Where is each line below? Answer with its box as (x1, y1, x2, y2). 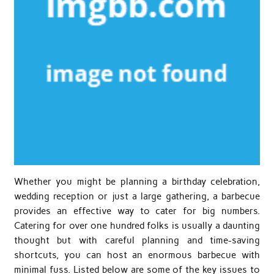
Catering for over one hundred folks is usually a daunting (13, 220, 261, 232)
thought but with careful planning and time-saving (13, 235, 261, 246)
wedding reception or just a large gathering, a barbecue (13, 191, 261, 202)
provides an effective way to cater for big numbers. (13, 206, 261, 217)
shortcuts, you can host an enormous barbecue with (13, 250, 261, 261)
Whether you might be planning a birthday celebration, (13, 176, 261, 188)
